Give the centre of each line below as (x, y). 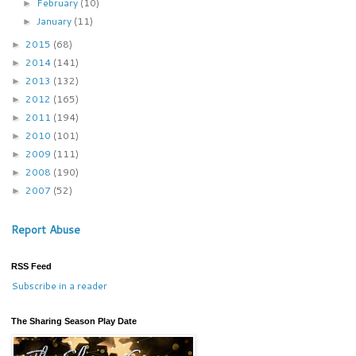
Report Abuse (45, 229)
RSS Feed (31, 266)
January (55, 21)
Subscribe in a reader (59, 285)
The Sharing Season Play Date (74, 321)
